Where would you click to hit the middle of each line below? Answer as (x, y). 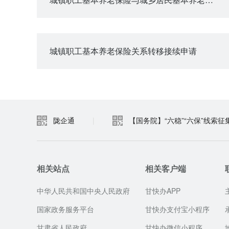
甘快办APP (163, 191)
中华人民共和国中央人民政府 (83, 191)
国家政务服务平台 (65, 209)
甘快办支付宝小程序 (177, 209)
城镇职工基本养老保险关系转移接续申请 (123, 51)
